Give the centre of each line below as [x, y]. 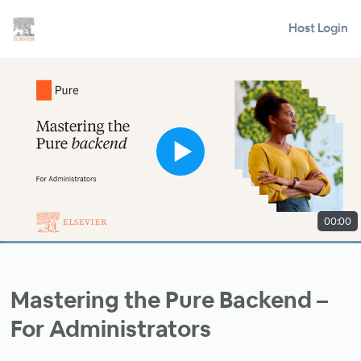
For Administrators [111, 329]
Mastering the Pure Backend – [170, 300]
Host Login [318, 27]
